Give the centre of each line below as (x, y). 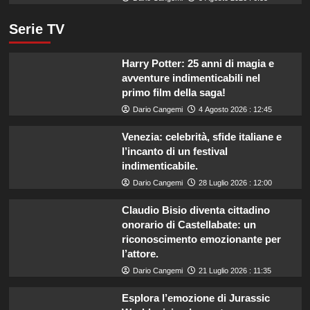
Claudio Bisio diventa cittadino (195, 210)
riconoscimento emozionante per (201, 239)
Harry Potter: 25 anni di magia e (198, 63)
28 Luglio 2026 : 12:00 (235, 182)
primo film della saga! (173, 92)
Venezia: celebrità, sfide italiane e (201, 136)
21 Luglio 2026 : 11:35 (235, 270)
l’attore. (140, 253)
